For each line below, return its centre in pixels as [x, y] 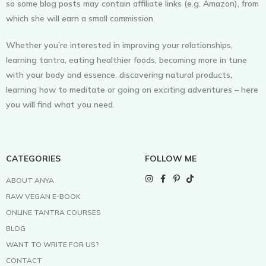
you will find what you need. [60, 104]
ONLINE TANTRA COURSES [53, 212]
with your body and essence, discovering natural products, [119, 75]
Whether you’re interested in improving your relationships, [119, 45]
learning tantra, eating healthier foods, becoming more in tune [126, 60]
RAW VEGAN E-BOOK [43, 196]
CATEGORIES [33, 158]
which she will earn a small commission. [80, 18]
